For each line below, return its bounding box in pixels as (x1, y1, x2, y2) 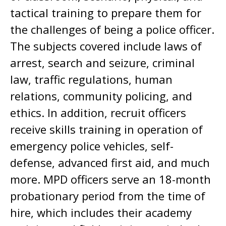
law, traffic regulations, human (10, 72, 173, 87)
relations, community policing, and (10, 88, 192, 103)
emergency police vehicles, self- (10, 138, 174, 153)
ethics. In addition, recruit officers (10, 105, 186, 120)
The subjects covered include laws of (10, 38, 202, 53)
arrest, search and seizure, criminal (10, 55, 195, 70)
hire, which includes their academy (10, 205, 192, 220)
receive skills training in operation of (10, 122, 203, 137)
